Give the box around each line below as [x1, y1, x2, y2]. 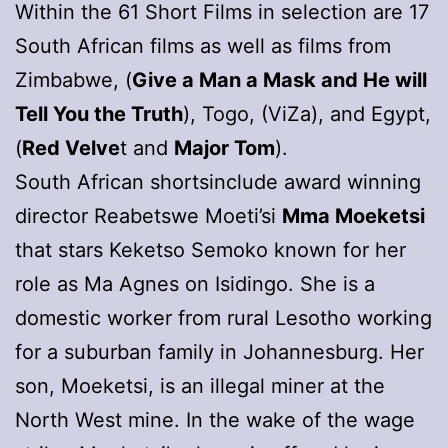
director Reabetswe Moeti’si [15, 203, 282, 228]
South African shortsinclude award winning [15, 169, 421, 194]
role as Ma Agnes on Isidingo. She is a [15, 271, 375, 296]
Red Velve [22, 135, 120, 160]
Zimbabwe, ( [15, 67, 132, 92]
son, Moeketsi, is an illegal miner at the [15, 373, 385, 398]
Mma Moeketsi [282, 203, 425, 228]
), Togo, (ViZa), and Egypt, [183, 101, 431, 126]
